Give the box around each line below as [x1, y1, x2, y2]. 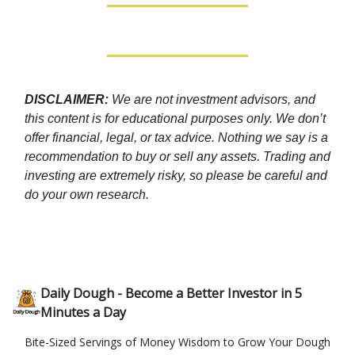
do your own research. [25, 187, 149, 201]
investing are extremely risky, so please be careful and [25, 168, 327, 182]
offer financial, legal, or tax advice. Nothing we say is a [25, 130, 328, 144]
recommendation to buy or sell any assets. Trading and [25, 149, 330, 163]
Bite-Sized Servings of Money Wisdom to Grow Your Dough [25, 334, 330, 349]
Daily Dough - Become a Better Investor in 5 [40, 284, 302, 302]
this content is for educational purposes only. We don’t [25, 111, 326, 125]
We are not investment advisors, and [112, 92, 315, 106]
